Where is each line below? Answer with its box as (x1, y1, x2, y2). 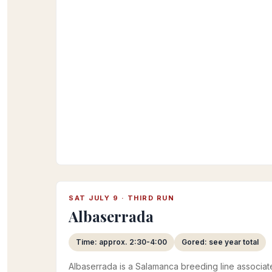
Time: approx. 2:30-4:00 (76, 237, 167, 246)
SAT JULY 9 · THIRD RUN (69, 193, 174, 202)
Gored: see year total (182, 237, 259, 246)
